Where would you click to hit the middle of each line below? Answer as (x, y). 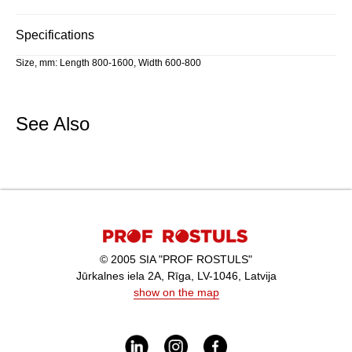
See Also (53, 124)
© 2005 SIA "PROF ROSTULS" (176, 259)
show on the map (176, 292)
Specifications (55, 35)
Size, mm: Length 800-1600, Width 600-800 (108, 63)
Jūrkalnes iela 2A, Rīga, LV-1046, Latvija (176, 276)
